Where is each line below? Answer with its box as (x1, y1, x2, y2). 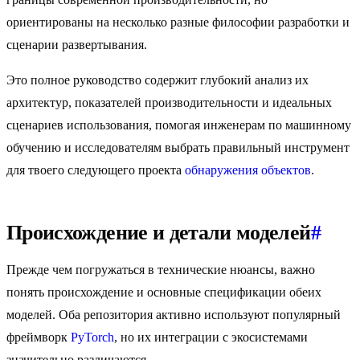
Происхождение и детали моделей (6, 221, 311, 245)
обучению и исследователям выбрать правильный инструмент (6, 141, 350, 155)
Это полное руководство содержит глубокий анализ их (6, 73, 309, 88)
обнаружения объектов (185, 163, 311, 178)
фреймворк (6, 330, 71, 345)
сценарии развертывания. (6, 38, 147, 52)
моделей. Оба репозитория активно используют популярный (6, 308, 341, 322)
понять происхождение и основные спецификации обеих (6, 285, 321, 300)
